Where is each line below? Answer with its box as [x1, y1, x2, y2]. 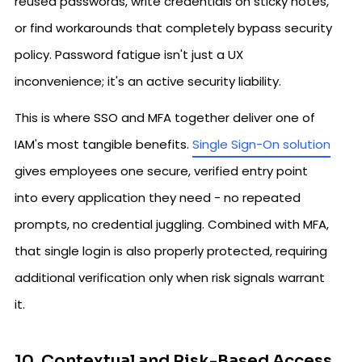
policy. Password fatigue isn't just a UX [15, 45, 243, 63]
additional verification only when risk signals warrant [15, 268, 325, 286]
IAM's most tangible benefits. [15, 135, 192, 153]
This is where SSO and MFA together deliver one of [15, 108, 315, 126]
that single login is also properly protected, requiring [15, 242, 327, 259]
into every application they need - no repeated [15, 188, 301, 206]
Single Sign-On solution [192, 135, 330, 153]
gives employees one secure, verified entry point [15, 162, 308, 179]
